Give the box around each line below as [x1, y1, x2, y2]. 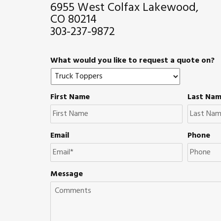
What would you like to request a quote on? [50, 54, 215, 68]
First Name [50, 91, 90, 104]
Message [50, 168, 83, 181]
